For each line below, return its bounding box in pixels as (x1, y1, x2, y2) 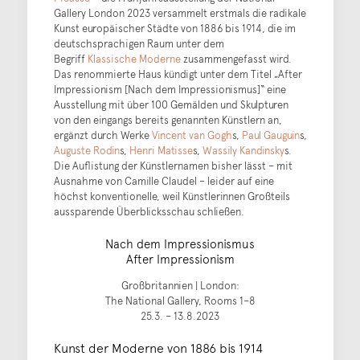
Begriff (53, 51, 88, 67)
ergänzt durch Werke (53, 128, 152, 143)
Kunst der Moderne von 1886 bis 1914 (53, 338, 263, 357)
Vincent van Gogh (151, 128, 232, 143)
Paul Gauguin (241, 128, 300, 143)
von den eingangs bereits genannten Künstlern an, (53, 112, 282, 128)
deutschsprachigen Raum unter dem (53, 36, 224, 51)
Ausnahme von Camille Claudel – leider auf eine (53, 174, 274, 189)
